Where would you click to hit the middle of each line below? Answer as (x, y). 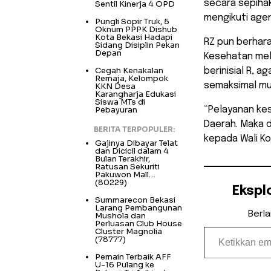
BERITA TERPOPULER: (134, 129)
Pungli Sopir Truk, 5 (132, 22)
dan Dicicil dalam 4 (132, 151)
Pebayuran (116, 110)
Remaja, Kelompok (132, 79)
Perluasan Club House (139, 224)
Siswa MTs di (120, 102)
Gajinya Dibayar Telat (136, 143)
